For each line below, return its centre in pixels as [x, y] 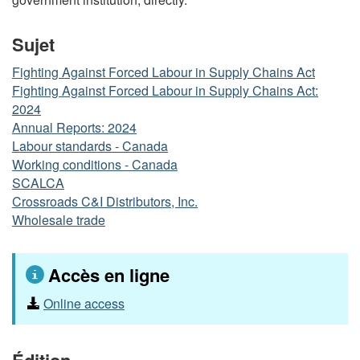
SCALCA [38, 183]
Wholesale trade [59, 220]
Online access [84, 303]
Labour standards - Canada [90, 146]
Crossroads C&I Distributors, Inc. [105, 201]
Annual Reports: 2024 [74, 127]
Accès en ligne [109, 275]
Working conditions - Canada [95, 164]
